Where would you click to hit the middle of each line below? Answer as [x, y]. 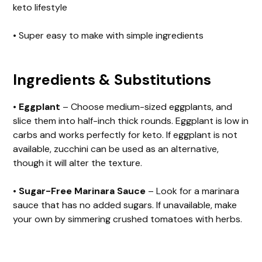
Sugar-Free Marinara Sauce [82, 191]
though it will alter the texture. [79, 163]
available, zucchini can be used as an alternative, [116, 149]
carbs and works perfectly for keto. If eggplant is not [125, 135]
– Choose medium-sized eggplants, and [146, 106]
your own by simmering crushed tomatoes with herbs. [129, 219]
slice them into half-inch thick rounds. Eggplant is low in [131, 120]
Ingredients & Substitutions [112, 80]
